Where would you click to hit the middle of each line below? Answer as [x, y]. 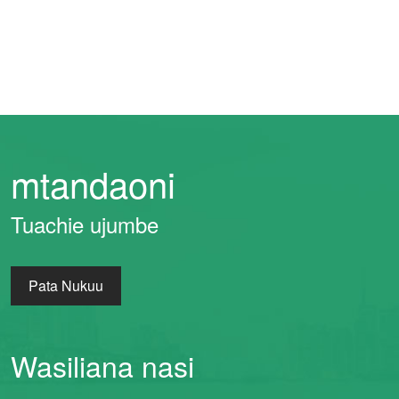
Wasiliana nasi [102, 366]
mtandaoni [93, 183]
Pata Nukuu [66, 286]
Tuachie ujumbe [85, 224]
